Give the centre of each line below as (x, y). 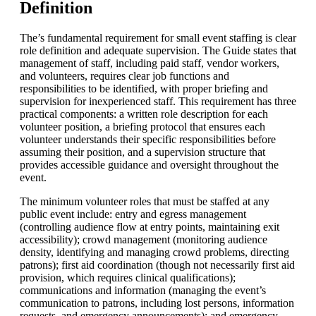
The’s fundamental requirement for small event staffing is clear (158, 37)
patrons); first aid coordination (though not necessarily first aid (157, 265)
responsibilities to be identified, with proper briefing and (144, 88)
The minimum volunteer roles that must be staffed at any (145, 201)
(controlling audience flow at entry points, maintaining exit (150, 226)
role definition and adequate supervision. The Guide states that (158, 50)
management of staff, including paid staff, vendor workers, (150, 63)
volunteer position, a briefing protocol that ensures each (142, 126)
